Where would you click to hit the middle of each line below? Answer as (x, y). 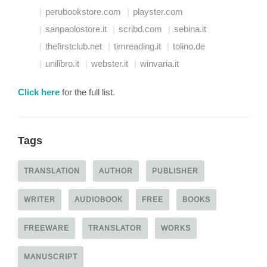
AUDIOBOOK (99, 199)
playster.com (158, 11)
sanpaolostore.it (76, 29)
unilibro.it (62, 63)
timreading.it (137, 46)
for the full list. (87, 92)
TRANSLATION (52, 170)
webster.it (110, 63)
